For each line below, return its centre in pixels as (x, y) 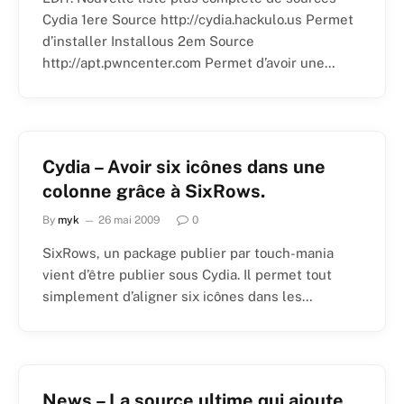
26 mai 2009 (129, 220)
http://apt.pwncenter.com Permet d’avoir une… (189, 63)
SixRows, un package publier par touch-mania (188, 253)
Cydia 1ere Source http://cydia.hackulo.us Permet (198, 20)
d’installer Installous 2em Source (148, 41)
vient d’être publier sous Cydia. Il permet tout (187, 275)
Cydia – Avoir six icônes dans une (184, 167)
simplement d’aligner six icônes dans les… (178, 297)
